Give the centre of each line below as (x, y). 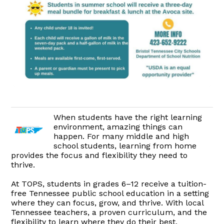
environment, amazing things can (118, 127)
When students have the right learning (128, 117)
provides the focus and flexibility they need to (99, 155)
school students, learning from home (125, 146)
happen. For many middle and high (121, 136)
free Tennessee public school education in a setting (110, 193)
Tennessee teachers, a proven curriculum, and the (109, 212)
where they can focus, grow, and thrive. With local (107, 203)
